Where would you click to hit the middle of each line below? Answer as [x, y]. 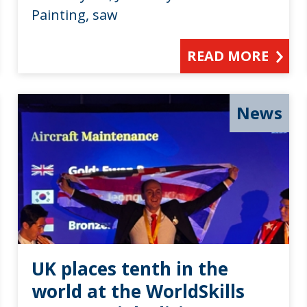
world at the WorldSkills [138, 292]
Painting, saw [75, 14]
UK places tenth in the [130, 269]
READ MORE [228, 56]
